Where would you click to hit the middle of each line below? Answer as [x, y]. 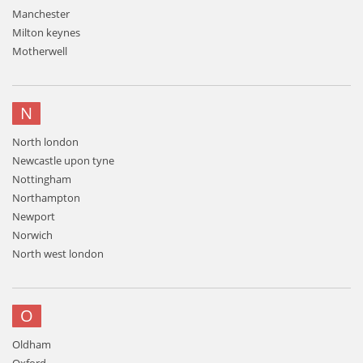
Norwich [32, 235]
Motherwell [40, 51]
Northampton [46, 198]
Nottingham [42, 179]
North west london [58, 254]
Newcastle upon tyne [63, 160]
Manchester [41, 14]
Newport [34, 216]
